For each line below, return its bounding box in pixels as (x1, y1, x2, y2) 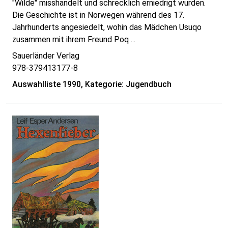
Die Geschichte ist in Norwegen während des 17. (12, 10, 184, 20)
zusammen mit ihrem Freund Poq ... (12, 35, 135, 45)
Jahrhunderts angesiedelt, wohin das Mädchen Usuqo (12, 22, 202, 33)
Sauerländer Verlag (12, 51, 79, 61)
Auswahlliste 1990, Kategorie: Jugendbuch (12, 79, 172, 90)
